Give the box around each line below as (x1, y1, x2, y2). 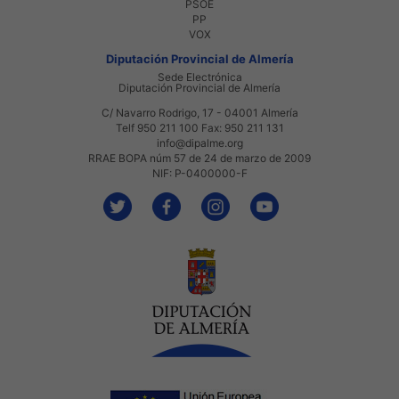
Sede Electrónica (157, 69, 242, 84)
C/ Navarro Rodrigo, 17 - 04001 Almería (101, 105, 298, 119)
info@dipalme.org (156, 135, 243, 150)
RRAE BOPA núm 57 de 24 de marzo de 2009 (88, 151, 311, 165)
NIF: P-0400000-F (151, 166, 248, 180)
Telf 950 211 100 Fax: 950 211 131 (115, 120, 284, 134)
